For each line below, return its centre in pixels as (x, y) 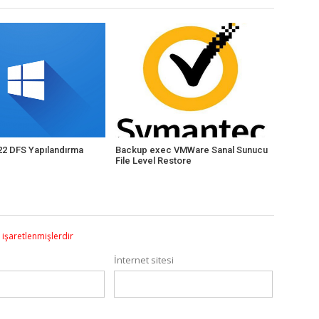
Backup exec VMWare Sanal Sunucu (191, 150)
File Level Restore (153, 161)
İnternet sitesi (144, 260)
